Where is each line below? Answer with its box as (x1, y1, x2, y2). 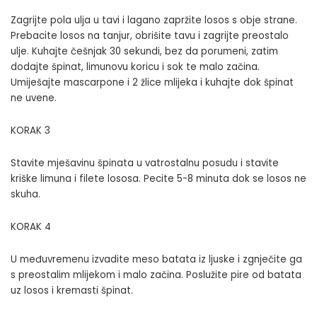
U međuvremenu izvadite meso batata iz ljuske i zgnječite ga (11, 252, 302, 266)
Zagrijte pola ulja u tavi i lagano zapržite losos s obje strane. (11, 13, 297, 27)
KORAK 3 (11, 123, 50, 137)
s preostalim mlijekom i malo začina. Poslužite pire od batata (11, 267, 301, 282)
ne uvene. (11, 91, 57, 105)
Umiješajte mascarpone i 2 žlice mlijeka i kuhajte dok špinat (11, 75, 294, 89)
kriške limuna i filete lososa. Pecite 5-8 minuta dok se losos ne (11, 171, 306, 185)
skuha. (11, 187, 40, 201)
